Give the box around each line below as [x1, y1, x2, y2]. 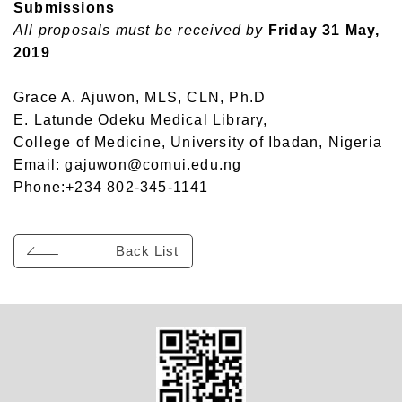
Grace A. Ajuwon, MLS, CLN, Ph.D [13, 90, 267, 106]
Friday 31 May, [267, 22, 380, 39]
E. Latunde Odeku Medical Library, [13, 112, 268, 128]
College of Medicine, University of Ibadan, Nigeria [13, 135, 383, 151]
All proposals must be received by [13, 22, 264, 39]
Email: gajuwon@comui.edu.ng [13, 157, 242, 173]
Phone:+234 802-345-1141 [13, 179, 209, 196]
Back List [116, 243, 179, 259]
